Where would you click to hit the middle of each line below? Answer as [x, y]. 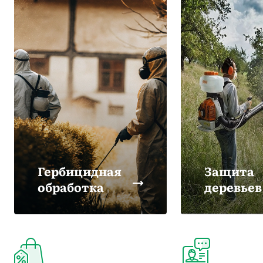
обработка [71, 187]
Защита [229, 171]
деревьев [233, 187]
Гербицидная [80, 171]
